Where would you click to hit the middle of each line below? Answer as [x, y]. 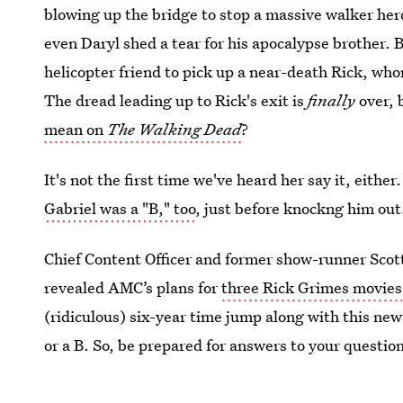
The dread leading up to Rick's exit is [176, 100]
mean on [76, 129]
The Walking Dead [175, 129]
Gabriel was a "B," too [120, 208]
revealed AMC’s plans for [133, 287]
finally [332, 100]
